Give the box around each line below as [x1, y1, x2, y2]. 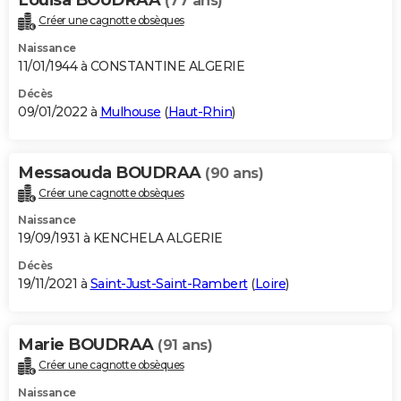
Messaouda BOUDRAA [18, 162, 205, 183]
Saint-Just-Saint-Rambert [90, 276, 248, 293]
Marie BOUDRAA [18, 335, 158, 355]
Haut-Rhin [167, 103, 232, 120]
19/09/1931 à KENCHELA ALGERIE [18, 230, 223, 247]
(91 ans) [158, 337, 212, 354]
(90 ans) [205, 164, 263, 182]
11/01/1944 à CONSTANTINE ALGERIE [18, 57, 244, 74]
